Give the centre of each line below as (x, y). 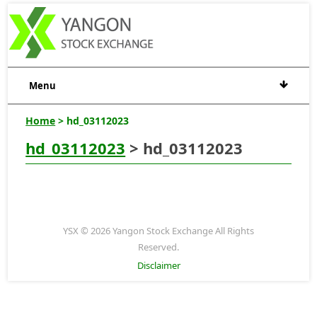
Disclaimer (158, 265)
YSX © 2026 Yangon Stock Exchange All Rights (158, 230)
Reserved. (158, 247)
